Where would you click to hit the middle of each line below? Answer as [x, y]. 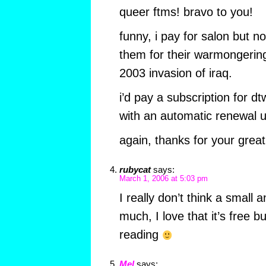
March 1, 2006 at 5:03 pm [163, 179]
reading [140, 235]
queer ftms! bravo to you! [186, 12]
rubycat [135, 170]
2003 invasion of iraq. [175, 73]
